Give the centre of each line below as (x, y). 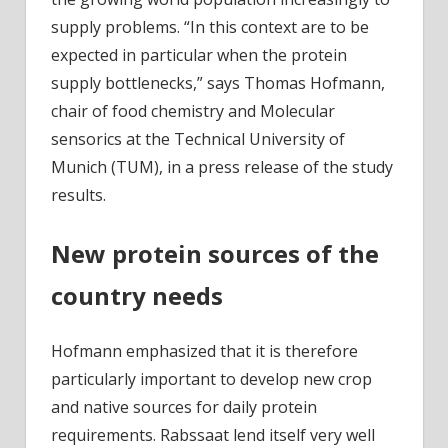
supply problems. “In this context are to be (210, 27)
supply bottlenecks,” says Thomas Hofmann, (218, 83)
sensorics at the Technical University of (198, 139)
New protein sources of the (215, 254)
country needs (137, 296)
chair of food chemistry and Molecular (193, 111)
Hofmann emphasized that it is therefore (204, 351)
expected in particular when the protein (199, 55)
